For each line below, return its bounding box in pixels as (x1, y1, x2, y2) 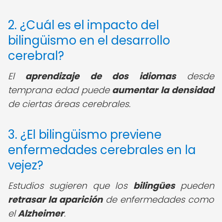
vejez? (8, 157, 43, 173)
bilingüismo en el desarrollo (8, 32, 170, 49)
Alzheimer (18, 207, 64, 220)
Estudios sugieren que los (8, 179, 133, 192)
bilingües (133, 179, 175, 192)
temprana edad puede (8, 84, 112, 96)
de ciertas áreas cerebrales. (8, 98, 130, 110)
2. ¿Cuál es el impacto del (8, 17, 159, 33)
